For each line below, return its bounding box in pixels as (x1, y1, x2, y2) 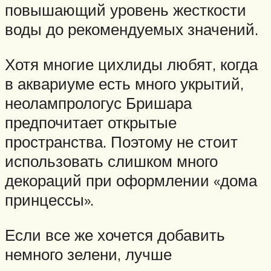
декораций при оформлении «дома (5, 170, 257, 190)
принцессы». (5, 189, 94, 209)
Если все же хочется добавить (5, 224, 225, 244)
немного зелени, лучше (5, 244, 172, 264)
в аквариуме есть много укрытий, (5, 73, 244, 93)
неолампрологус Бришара (5, 93, 192, 113)
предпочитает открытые (5, 112, 177, 132)
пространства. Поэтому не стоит (5, 131, 238, 151)
